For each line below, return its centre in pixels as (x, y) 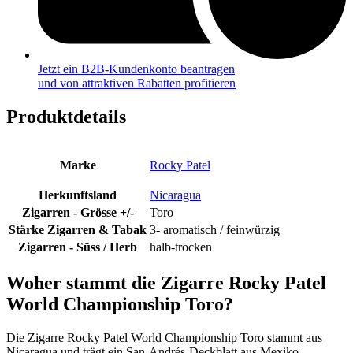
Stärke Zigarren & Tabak (78, 230)
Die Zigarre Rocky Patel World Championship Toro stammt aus (164, 337)
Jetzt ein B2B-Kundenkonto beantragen (136, 69)
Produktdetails (66, 117)
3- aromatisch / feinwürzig (215, 230)
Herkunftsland (78, 195)
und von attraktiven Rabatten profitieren (137, 84)
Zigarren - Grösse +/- (78, 213)
